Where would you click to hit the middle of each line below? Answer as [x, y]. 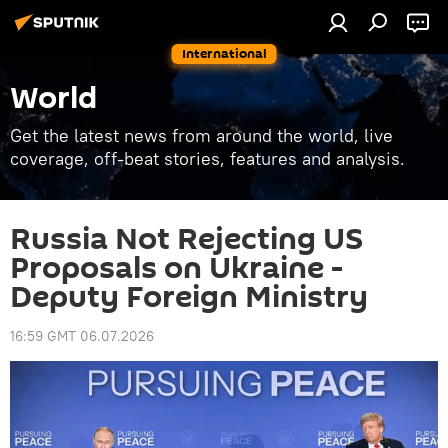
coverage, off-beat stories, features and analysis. [207, 158]
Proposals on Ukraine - [176, 268]
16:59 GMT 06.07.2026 [82, 336]
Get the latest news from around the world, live [201, 135]
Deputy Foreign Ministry [189, 297]
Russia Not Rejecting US [186, 239]
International [224, 53]
